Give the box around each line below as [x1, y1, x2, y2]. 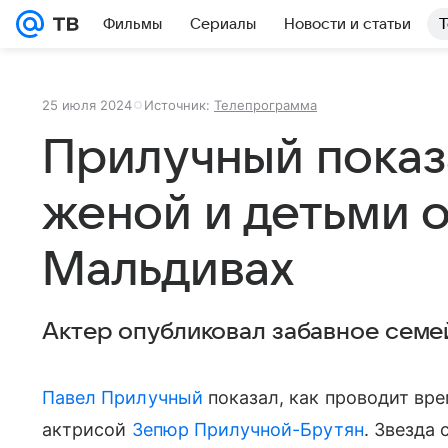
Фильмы [103, 16, 162, 32]
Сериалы [190, 16, 256, 32]
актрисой [42, 419, 132, 440]
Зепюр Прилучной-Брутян [131, 419, 364, 440]
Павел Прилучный [42, 387, 203, 408]
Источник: [144, 97, 214, 113]
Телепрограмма [214, 97, 317, 113]
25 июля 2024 [42, 97, 132, 113]
